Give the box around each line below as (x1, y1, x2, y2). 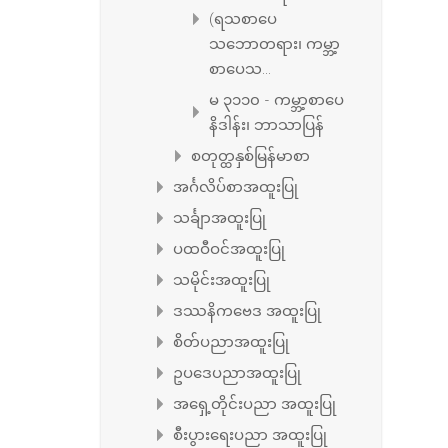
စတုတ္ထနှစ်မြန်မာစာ (191, 144, 310, 165)
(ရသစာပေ (209, 7, 277, 28)
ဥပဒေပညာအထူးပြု (173, 361, 301, 382)
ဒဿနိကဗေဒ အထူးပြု (173, 299, 321, 320)
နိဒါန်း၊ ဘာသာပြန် (209, 113, 324, 134)
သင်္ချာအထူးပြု (173, 206, 266, 227)
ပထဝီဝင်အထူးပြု (173, 237, 285, 258)
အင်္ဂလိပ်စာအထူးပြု (173, 175, 298, 196)
